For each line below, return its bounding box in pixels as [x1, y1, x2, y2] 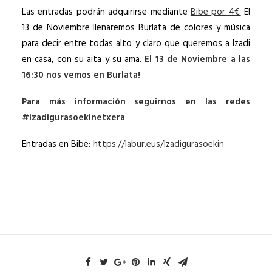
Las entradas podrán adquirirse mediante [22, 5, 191, 19]
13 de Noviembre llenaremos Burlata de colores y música [22, 21, 250, 35]
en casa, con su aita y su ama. [22, 52, 145, 67]
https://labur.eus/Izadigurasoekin [93, 137, 226, 152]
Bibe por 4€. [190, 5, 241, 19]
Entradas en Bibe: [22, 137, 93, 152]
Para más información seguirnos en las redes [22, 95, 250, 109]
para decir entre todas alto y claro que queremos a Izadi [22, 36, 250, 51]
